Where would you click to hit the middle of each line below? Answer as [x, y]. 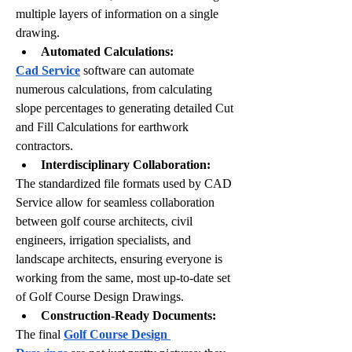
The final [40, 334]
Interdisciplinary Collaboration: [126, 164]
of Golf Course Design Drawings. [100, 296]
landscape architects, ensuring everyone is [119, 258]
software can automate [137, 70]
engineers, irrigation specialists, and [103, 240]
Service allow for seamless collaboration [115, 202]
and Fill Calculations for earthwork [102, 126]
